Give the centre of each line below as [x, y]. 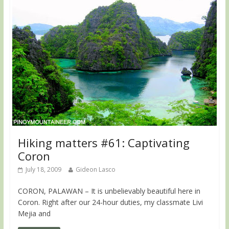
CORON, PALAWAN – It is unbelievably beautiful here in [109, 191]
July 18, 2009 [43, 170]
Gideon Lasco [95, 170]
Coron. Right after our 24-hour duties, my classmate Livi [110, 202]
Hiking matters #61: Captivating [104, 143]
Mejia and [34, 214]
